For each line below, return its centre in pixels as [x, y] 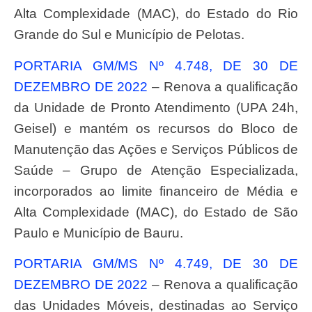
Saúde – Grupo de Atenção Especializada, [156, 170]
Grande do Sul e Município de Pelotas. [129, 35]
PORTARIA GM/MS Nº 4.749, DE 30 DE [18, 264]
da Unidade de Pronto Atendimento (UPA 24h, [156, 107]
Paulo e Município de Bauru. [99, 233]
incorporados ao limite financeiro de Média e [156, 191]
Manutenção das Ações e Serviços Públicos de [156, 149]
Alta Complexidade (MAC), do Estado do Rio [156, 14]
